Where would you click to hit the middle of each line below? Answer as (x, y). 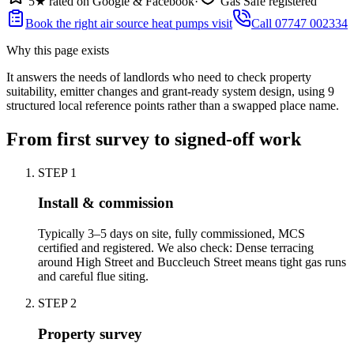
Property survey (90, 333)
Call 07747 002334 (299, 23)
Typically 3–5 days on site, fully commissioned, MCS (171, 234)
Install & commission (106, 203)
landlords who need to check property (217, 77)
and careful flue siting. (93, 277)
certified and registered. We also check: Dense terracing (176, 248)
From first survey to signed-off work (154, 139)
